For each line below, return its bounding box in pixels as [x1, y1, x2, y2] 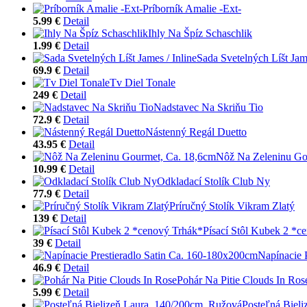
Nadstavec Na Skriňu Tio [153, 101, 263, 113]
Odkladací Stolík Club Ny [157, 175, 270, 187]
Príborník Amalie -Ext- [143, 2, 241, 14]
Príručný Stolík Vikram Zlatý [169, 199, 295, 212]
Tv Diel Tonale [110, 76, 175, 88]
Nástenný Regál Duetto [145, 125, 247, 138]
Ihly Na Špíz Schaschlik [148, 27, 252, 39]
